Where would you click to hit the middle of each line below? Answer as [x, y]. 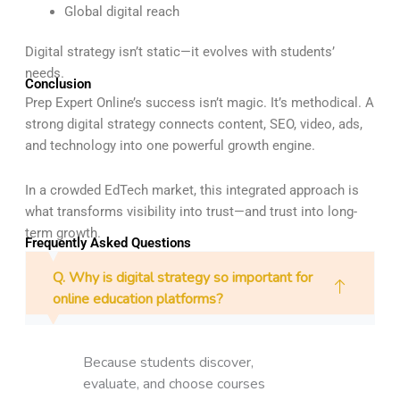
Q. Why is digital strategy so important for [182, 277]
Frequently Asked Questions [108, 243]
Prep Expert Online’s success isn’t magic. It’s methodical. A [199, 102]
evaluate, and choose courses [174, 384]
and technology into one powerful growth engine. [170, 145]
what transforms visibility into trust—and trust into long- [191, 211]
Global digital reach [121, 11]
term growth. [62, 233]
